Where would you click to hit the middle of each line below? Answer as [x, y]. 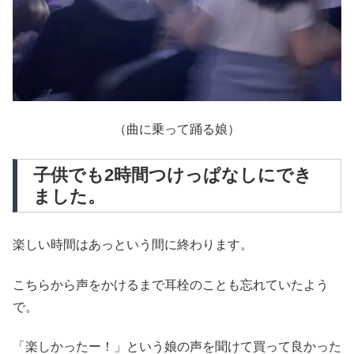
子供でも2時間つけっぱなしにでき [173, 175]
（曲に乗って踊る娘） [177, 130]
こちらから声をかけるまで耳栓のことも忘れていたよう [171, 284]
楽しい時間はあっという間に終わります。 [133, 245]
